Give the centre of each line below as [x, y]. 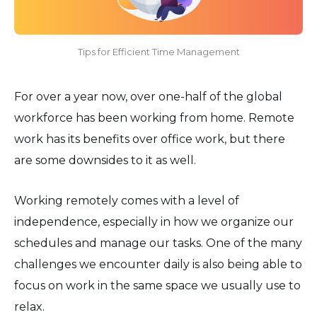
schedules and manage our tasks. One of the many [158, 243]
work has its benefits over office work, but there [150, 139]
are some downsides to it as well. [105, 160]
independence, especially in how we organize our [154, 221]
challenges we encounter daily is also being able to [158, 264]
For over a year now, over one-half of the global [148, 96]
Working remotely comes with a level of [127, 200]
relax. [29, 306]
